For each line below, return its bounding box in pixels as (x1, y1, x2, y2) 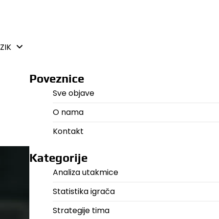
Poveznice (29, 72, 84, 85)
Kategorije (29, 151, 88, 164)
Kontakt (52, 126, 84, 137)
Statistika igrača (52, 186, 115, 197)
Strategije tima (52, 205, 109, 216)
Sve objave (52, 88, 94, 99)
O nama (52, 107, 84, 118)
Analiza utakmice (52, 167, 118, 178)
